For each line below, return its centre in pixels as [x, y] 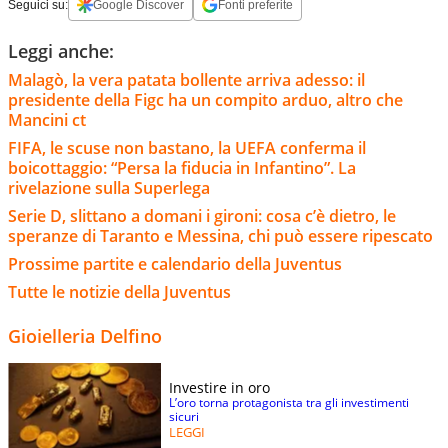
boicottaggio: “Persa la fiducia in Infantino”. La [182, 167]
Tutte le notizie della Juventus [119, 291]
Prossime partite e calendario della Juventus [175, 263]
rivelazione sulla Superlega [109, 187]
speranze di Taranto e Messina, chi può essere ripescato [220, 235]
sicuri [184, 416]
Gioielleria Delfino [85, 335]
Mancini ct [47, 119]
